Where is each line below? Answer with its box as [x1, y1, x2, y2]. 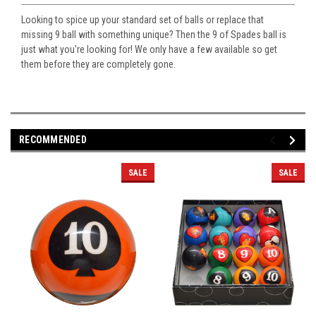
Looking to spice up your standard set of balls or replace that [21, 13, 264, 25]
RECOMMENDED [19, 133, 87, 145]
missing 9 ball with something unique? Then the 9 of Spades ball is [21, 28, 286, 40]
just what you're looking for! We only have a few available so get [21, 43, 277, 55]
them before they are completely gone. [21, 58, 176, 70]
